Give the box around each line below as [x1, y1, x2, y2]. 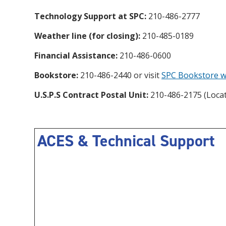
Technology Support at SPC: [34, 10, 146, 22]
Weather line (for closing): [34, 30, 140, 41]
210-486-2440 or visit [78, 69, 161, 81]
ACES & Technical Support [37, 130, 215, 151]
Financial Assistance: [34, 49, 118, 61]
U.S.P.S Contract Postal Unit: [34, 89, 148, 100]
